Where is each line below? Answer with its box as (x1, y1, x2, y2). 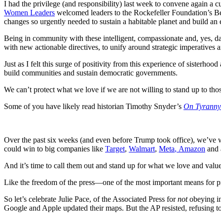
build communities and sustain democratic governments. (4, 68, 178, 77)
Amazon (179, 144, 205, 153)
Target (105, 144, 125, 153)
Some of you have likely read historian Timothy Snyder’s (4, 102, 184, 110)
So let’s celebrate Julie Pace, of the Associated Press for (4, 194, 178, 203)
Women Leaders (4, 8, 55, 17)
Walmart (129, 144, 155, 153)
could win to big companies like (4, 144, 105, 153)
